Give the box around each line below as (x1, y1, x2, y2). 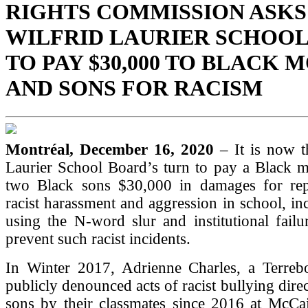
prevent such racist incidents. (5, 230, 190, 247)
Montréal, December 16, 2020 (5, 140, 214, 158)
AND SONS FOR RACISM (5, 76, 263, 101)
